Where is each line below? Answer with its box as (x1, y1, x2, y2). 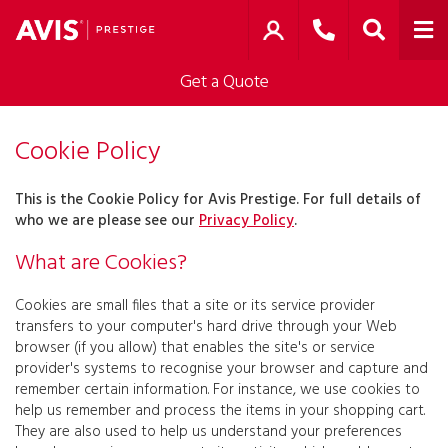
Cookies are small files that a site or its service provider (15, 294, 375, 318)
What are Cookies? (15, 246, 187, 281)
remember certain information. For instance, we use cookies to (15, 378, 420, 402)
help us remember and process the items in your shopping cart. (15, 399, 425, 423)
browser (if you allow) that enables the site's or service (15, 336, 375, 360)
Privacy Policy (199, 209, 294, 233)
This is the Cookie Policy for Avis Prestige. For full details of (15, 188, 421, 212)
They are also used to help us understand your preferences (15, 420, 402, 444)
